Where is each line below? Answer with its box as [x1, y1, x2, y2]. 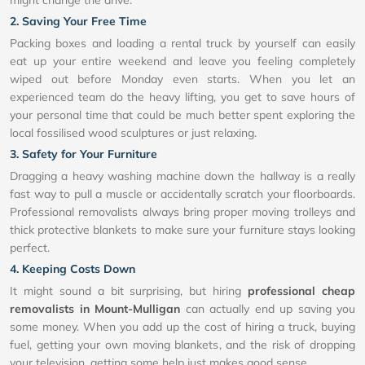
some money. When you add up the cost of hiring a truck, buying [10, 319, 355, 334]
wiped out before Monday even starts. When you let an [10, 71, 355, 86]
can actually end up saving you [180, 301, 355, 316]
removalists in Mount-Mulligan [10, 301, 180, 316]
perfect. [10, 240, 50, 255]
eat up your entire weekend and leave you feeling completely [10, 53, 355, 68]
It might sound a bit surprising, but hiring [10, 283, 248, 298]
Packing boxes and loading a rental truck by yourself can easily [10, 35, 355, 51]
